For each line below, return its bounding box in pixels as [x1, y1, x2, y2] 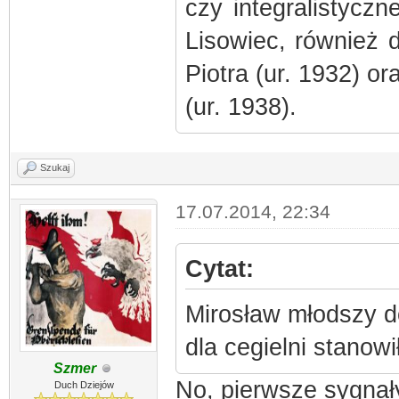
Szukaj [40, 162, 69, 173]
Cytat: [184, 256, 254, 282]
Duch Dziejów [53, 379, 114, 390]
